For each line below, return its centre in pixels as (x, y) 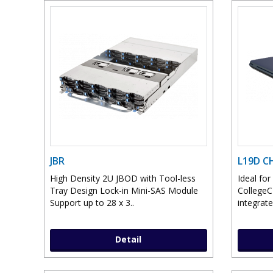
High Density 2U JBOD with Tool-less (123, 179)
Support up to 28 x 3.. (92, 203)
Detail (129, 239)
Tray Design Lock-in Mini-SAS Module (124, 191)
